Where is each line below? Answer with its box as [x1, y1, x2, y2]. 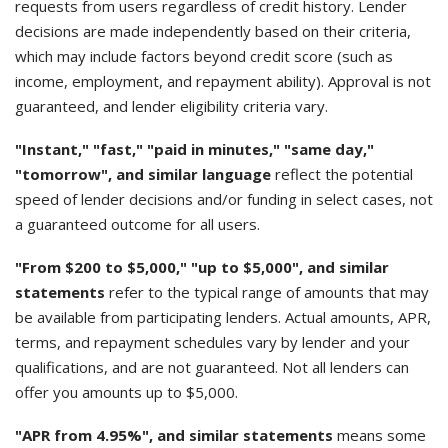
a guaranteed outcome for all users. [15, 214, 260, 234]
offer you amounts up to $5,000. [15, 382, 238, 402]
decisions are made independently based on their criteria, [15, 21, 411, 41]
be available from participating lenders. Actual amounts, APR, [15, 307, 431, 327]
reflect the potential [271, 164, 413, 184]
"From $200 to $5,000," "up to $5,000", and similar [15, 257, 389, 277]
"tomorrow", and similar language [15, 164, 271, 184]
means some [333, 425, 426, 445]
